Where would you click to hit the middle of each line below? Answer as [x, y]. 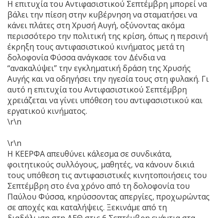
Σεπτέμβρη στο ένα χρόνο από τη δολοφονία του [99, 186]
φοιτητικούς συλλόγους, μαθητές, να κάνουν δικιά [101, 164]
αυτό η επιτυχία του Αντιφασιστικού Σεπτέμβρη [97, 89]
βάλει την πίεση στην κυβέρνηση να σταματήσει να [102, 14]
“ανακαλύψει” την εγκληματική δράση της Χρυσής [99, 68]
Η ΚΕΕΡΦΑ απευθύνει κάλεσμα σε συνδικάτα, [90, 154]
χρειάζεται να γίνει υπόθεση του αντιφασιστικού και [105, 100]
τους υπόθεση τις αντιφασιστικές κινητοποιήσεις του [107, 175]
